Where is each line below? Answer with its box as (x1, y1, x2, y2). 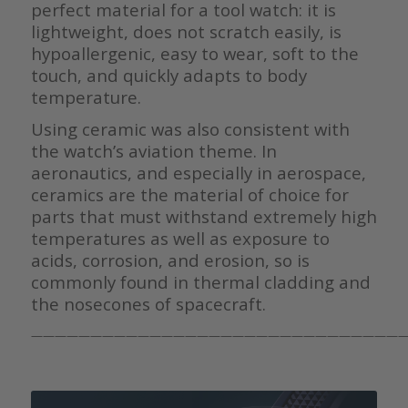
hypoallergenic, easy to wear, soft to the (30, 42, 359, 65)
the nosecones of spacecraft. (30, 292, 266, 316)
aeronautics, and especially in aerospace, (30, 161, 366, 185)
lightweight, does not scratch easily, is (30, 20, 342, 43)
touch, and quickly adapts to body (30, 64, 307, 87)
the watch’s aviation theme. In (30, 139, 277, 163)
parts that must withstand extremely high (30, 205, 377, 229)
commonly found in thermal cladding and (30, 270, 371, 294)
